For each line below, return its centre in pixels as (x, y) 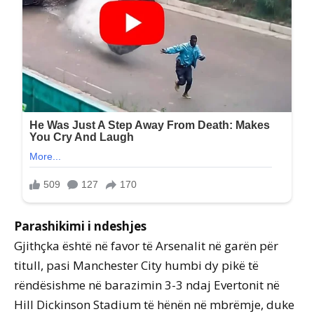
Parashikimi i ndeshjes (80, 226)
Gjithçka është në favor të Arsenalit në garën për (146, 246)
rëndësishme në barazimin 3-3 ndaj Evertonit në (147, 285)
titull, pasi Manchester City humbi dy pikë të (136, 266)
